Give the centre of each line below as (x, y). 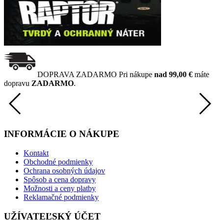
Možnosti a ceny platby (60, 188)
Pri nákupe (137, 74)
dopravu (18, 83)
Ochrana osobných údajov (64, 170)
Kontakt (36, 153)
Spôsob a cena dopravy (60, 179)
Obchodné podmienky (58, 162)
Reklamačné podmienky (61, 197)
